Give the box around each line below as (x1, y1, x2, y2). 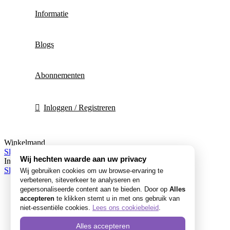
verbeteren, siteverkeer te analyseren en (20, 176, 140, 184)
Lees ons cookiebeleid (92, 204, 159, 212)
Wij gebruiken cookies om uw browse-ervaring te (20, 167, 163, 175)
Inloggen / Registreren (44, 103, 116, 112)
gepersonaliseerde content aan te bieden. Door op (20, 185, 169, 193)
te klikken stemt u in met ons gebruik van (54, 195, 180, 202)
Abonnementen (35, 71, 85, 80)
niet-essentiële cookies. (20, 204, 92, 212)
